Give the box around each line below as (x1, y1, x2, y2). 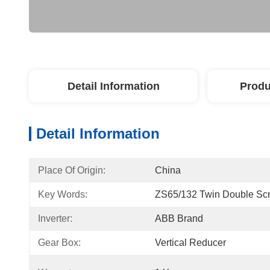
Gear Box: (38, 237, 81, 248)
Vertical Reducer (155, 237, 226, 248)
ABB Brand (155, 213, 203, 224)
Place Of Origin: (38, 165, 105, 175)
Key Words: (38, 189, 87, 199)
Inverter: (38, 213, 72, 224)
